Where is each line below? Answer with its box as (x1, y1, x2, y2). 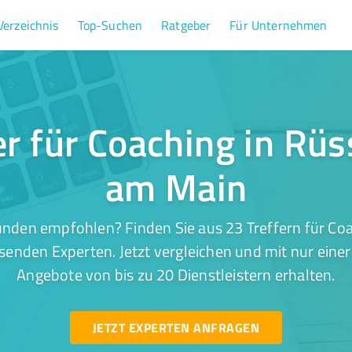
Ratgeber (161, 16, 211, 34)
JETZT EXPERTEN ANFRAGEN (92, 318, 259, 336)
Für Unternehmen (229, 16, 328, 34)
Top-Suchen (77, 16, 143, 34)
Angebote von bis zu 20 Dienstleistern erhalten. (16, 263, 335, 285)
